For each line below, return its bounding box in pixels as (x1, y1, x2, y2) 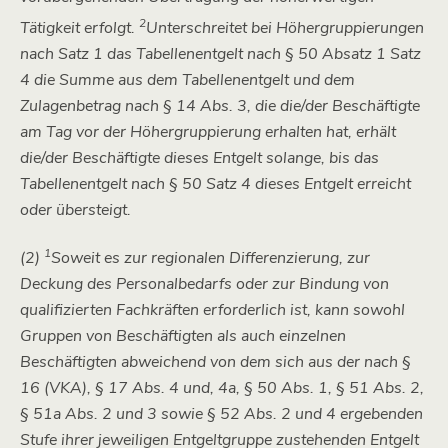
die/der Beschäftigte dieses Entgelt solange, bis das (20, 147, 379, 170)
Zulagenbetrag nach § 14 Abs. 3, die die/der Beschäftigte (20, 95, 420, 118)
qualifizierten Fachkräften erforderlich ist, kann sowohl (20, 298, 405, 321)
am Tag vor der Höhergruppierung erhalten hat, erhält (20, 121, 396, 144)
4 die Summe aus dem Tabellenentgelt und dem (20, 69, 355, 92)
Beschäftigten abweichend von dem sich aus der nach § (20, 350, 411, 373)
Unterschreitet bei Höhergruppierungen (146, 17, 424, 40)
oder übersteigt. (20, 199, 131, 222)
